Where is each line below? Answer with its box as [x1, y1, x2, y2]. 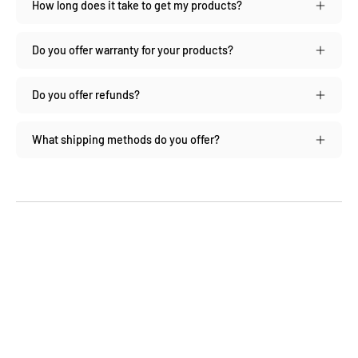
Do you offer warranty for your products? [32, 42, 233, 57]
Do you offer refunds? [32, 87, 140, 101]
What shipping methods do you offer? [32, 132, 220, 146]
